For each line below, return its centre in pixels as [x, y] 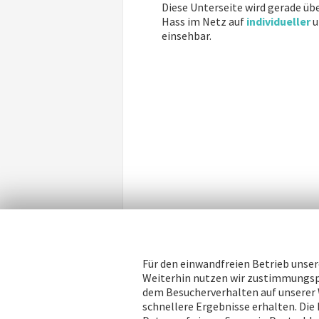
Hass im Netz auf [204, 21]
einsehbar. [187, 36]
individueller [278, 21]
